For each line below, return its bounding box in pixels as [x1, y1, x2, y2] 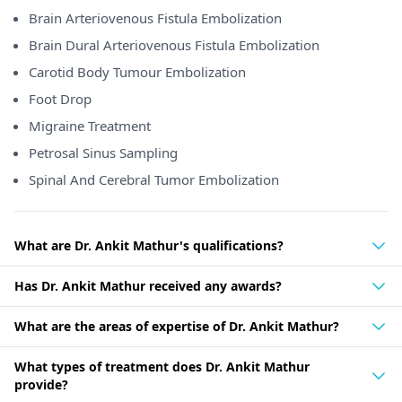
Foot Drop [29, 90, 92, 108]
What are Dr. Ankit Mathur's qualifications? [14, 237, 284, 254]
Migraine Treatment [29, 117, 151, 135]
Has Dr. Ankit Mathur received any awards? [14, 277, 282, 294]
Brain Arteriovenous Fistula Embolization [29, 9, 282, 27]
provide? [14, 376, 68, 393]
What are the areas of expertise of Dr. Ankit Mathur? [14, 318, 339, 335]
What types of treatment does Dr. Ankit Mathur [14, 358, 310, 375]
